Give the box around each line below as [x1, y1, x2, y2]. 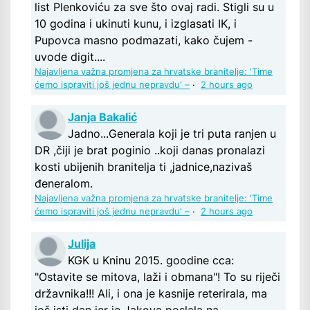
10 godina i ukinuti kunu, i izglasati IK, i [35, 17, 237, 31]
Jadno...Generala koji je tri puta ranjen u [68, 127, 276, 141]
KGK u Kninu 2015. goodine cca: [68, 253, 234, 268]
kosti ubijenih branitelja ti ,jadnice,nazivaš [35, 160, 252, 174]
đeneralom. [35, 176, 93, 191]
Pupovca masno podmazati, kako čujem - [35, 33, 253, 48]
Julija [68, 237, 95, 251]
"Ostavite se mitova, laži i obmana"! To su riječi [35, 270, 280, 284]
